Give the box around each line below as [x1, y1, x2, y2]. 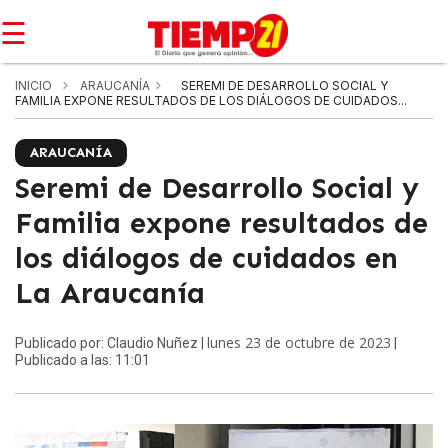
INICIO [15, 78, 52, 93]
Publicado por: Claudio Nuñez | [15, 335, 207, 351]
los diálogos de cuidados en [15, 241, 398, 276]
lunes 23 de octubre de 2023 [207, 333, 391, 352]
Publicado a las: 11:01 [15, 352, 150, 368]
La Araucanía [15, 276, 205, 311]
